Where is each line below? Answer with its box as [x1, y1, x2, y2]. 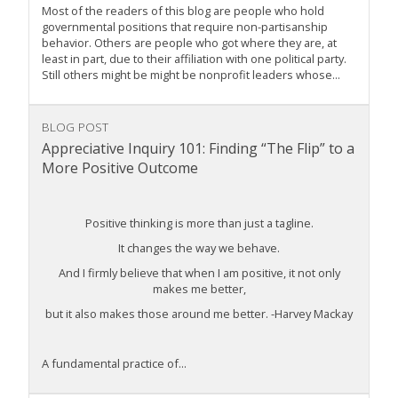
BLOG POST [42, 118, 108, 136]
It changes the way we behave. [118, 240, 280, 257]
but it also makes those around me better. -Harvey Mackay [45, 306, 353, 322]
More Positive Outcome [42, 158, 198, 179]
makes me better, [152, 281, 246, 298]
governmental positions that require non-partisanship [42, 19, 328, 36]
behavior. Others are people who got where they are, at [42, 35, 337, 52]
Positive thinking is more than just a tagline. [84, 215, 314, 232]
